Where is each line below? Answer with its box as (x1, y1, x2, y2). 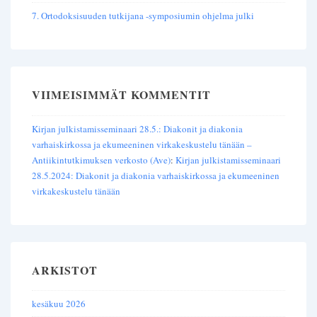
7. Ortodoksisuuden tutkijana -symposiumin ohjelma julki (32, 9, 254, 23)
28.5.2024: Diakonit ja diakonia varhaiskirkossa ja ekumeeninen (32, 168, 279, 182)
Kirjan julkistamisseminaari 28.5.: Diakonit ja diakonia (32, 122, 243, 135)
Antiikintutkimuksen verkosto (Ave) (32, 153, 171, 166)
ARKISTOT (32, 261, 98, 278)
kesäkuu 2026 (32, 297, 86, 311)
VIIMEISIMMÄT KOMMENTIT (32, 86, 211, 103)
